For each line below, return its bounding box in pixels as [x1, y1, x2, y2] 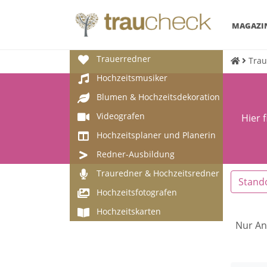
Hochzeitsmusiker [97, 72, 167, 83]
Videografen [97, 110, 145, 122]
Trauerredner [97, 53, 151, 64]
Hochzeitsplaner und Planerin [97, 129, 216, 141]
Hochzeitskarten [97, 206, 161, 217]
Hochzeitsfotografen [97, 187, 177, 198]
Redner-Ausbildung [97, 148, 175, 160]
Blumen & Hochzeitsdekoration [97, 91, 220, 103]
